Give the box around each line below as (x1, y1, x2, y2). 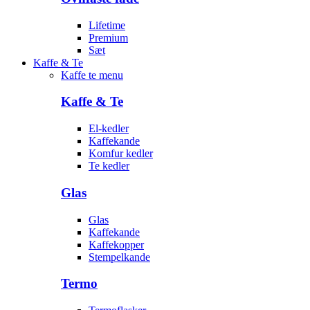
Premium (89, 31, 128, 44)
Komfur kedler (89, 147, 153, 160)
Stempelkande (89, 250, 150, 263)
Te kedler (89, 160, 129, 172)
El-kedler (89, 122, 129, 135)
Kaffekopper (89, 238, 144, 250)
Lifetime (89, 19, 125, 31)
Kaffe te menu (61, 69, 123, 81)
